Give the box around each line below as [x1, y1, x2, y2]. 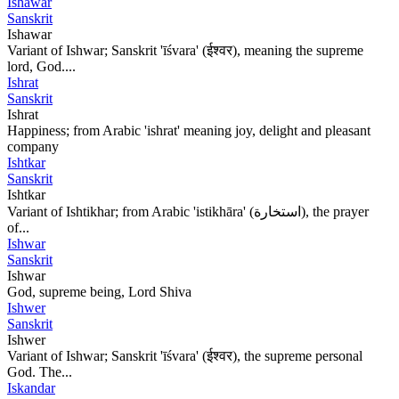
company [7, 138, 59, 154]
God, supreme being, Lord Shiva [7, 283, 191, 299]
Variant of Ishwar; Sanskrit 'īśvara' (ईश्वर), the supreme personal [7, 347, 362, 363]
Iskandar [7, 379, 55, 395]
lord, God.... [7, 58, 76, 74]
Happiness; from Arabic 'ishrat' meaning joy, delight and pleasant [7, 122, 370, 138]
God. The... [7, 363, 72, 379]
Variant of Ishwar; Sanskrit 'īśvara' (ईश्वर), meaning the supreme [7, 42, 363, 58]
